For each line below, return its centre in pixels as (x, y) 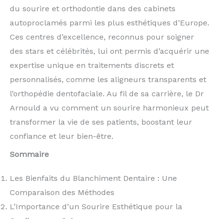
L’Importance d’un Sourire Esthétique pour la (96, 207)
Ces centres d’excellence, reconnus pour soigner (102, 37)
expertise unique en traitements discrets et (92, 65)
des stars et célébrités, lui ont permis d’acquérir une (109, 51)
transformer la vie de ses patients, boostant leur (101, 122)
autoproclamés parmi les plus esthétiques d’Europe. (109, 23)
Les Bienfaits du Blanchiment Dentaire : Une (93, 178)
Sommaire (29, 154)
